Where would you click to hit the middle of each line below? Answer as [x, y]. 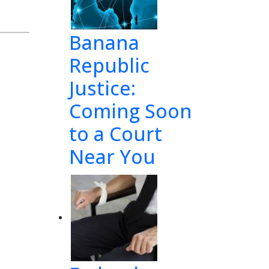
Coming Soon [131, 111]
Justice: [102, 88]
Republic [109, 65]
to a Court [116, 134]
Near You [112, 156]
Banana [104, 42]
